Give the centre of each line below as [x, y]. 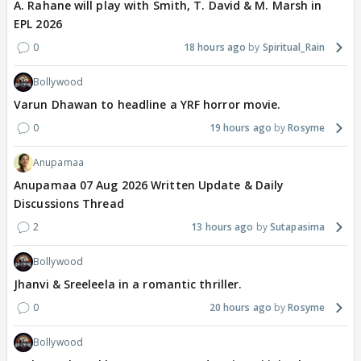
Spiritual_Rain [293, 47]
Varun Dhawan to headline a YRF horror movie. [147, 104]
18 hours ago [215, 47]
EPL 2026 [38, 23]
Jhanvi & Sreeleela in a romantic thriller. [128, 284]
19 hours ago [240, 127]
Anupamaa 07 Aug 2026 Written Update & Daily [149, 185]
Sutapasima [297, 226]
